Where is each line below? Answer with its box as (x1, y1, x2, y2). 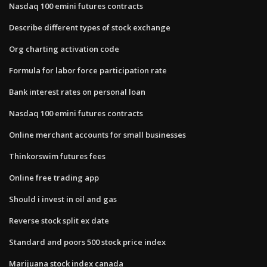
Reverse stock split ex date (9, 215, 109, 226)
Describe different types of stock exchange (9, 21, 170, 33)
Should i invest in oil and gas (9, 193, 117, 204)
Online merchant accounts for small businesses (9, 129, 186, 140)
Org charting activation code (9, 43, 119, 54)
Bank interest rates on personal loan (9, 86, 145, 97)
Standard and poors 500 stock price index (9, 236, 166, 247)
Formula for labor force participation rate (9, 64, 167, 76)
